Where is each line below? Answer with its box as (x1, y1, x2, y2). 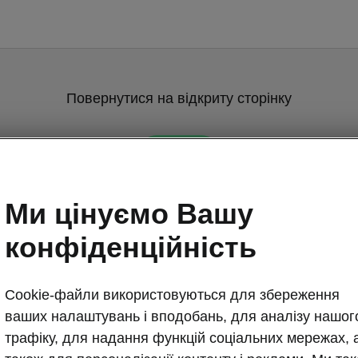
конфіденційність (5, 230, 257, 264)
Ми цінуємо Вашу (5, 197, 253, 230)
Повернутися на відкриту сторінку (66, 90, 292, 106)
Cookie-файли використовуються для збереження (5, 286, 340, 303)
